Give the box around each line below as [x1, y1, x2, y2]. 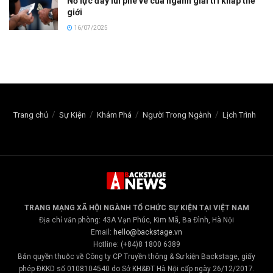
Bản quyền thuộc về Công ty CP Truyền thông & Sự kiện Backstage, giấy [18, 252, 255, 261]
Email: [91, 227, 113, 236]
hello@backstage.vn [113, 227, 182, 236]
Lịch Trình [222, 110, 256, 120]
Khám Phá [97, 110, 132, 120]
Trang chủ [13, 110, 48, 120]
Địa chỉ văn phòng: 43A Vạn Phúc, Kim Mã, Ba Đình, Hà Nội [39, 215, 234, 224]
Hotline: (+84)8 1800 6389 [93, 239, 180, 249]
